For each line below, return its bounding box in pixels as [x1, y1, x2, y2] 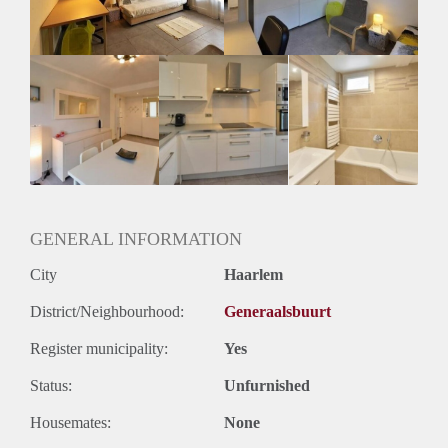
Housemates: [30, 413, 111, 431]
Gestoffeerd [30, 68, 104, 86]
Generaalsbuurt [224, 302, 331, 320]
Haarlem [224, 265, 283, 283]
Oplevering [30, 46, 101, 64]
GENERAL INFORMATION [30, 228, 242, 249]
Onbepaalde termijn [30, 24, 154, 42]
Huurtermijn [30, 2, 107, 20]
